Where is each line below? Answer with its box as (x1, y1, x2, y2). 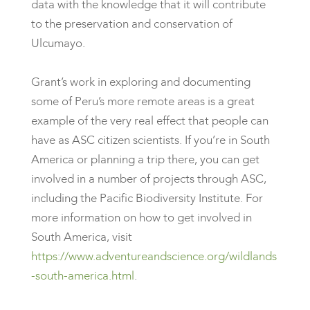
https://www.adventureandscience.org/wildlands (30, 248, 277, 264)
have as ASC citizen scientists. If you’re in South (30, 131, 270, 148)
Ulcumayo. (30, 35, 88, 51)
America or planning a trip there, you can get (30, 151, 259, 167)
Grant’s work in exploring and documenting (30, 73, 250, 90)
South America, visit (30, 228, 132, 245)
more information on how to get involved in (30, 209, 252, 226)
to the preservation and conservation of (30, 15, 232, 32)
